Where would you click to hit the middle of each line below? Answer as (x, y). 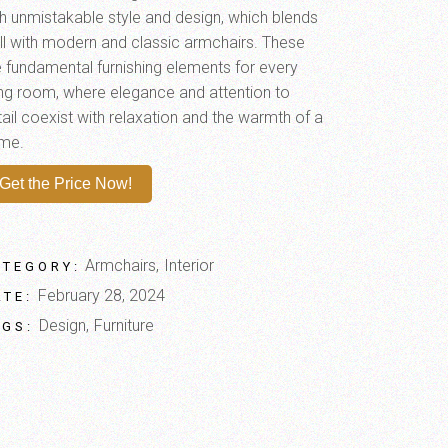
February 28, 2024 (101, 295)
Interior (189, 265)
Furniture (123, 325)
